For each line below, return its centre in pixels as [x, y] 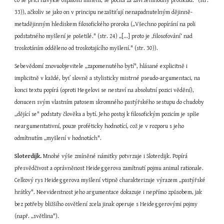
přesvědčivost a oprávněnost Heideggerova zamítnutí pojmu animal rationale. [109, 168]
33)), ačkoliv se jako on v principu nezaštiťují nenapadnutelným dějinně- [104, 12]
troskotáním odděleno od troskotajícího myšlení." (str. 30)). [86, 48]
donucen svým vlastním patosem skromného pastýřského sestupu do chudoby [109, 102]
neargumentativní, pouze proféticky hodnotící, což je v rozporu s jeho [99, 126]
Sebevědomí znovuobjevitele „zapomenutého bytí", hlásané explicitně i [101, 66]
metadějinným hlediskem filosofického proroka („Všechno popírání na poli [105, 24]
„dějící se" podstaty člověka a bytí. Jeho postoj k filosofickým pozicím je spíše [107, 114]
